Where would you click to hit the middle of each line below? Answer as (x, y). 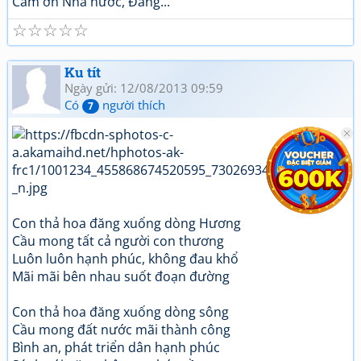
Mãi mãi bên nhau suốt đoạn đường (121, 276)
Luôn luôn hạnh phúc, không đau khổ (125, 259)
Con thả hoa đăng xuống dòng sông (120, 312)
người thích (132, 105)
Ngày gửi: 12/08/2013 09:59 (144, 88)
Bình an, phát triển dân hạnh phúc (116, 347)
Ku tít (83, 72)
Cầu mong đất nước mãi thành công (121, 330)
